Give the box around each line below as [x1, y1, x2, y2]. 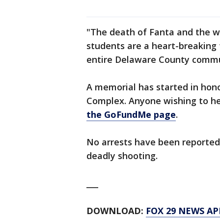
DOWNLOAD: [86, 205, 146, 217]
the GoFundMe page [86, 109, 176, 121]
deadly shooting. [86, 150, 160, 162]
